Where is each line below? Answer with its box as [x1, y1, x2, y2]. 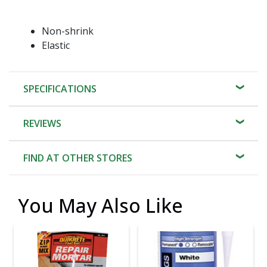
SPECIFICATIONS [23, 82, 97, 95]
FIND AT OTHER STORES [23, 151, 132, 164]
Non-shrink [42, 24, 94, 38]
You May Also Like [18, 192, 183, 218]
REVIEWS [23, 116, 61, 130]
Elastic [42, 38, 70, 52]
